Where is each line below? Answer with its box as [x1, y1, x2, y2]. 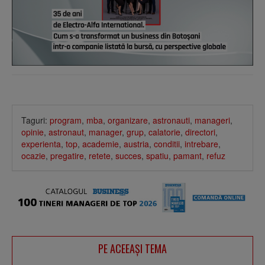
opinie [21, 125, 44, 138]
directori [185, 125, 215, 138]
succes [115, 149, 141, 161]
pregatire [50, 149, 84, 161]
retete [89, 149, 111, 161]
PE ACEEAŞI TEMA [98, 240, 167, 256]
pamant [173, 149, 202, 161]
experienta [21, 137, 61, 150]
